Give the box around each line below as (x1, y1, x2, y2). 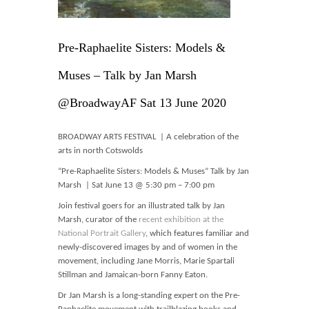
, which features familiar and (146, 229, 249, 238)
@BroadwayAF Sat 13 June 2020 (58, 96, 226, 110)
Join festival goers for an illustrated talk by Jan (58, 201, 225, 210)
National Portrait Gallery (58, 229, 146, 238)
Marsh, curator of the (58, 215, 139, 224)
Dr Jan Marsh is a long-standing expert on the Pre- (58, 291, 240, 300)
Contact (14, 22, 50, 33)
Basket (14, 50, 45, 61)
